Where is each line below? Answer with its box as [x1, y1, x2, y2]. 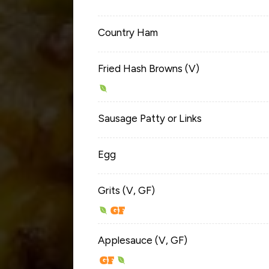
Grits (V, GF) [98, 184, 155, 196]
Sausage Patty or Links [98, 112, 202, 124]
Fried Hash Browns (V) [98, 62, 199, 74]
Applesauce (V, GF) [98, 234, 187, 246]
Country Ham [98, 26, 158, 38]
